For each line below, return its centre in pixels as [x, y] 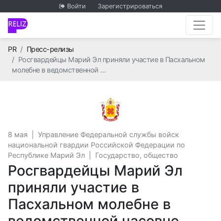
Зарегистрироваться [130, 6]
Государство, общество [137, 155]
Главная [29, 49]
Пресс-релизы [50, 49]
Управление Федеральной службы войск [109, 134]
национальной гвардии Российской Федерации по [96, 145]
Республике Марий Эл [46, 155]
